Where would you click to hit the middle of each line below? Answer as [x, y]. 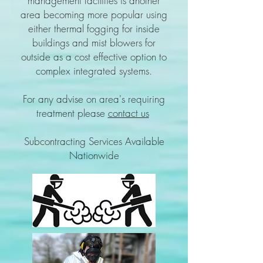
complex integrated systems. [94, 71]
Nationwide [94, 155]
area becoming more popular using [94, 14]
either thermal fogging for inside [94, 28]
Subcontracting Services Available [94, 141]
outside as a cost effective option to [94, 57]
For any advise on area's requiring [94, 99]
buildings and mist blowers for [94, 43]
